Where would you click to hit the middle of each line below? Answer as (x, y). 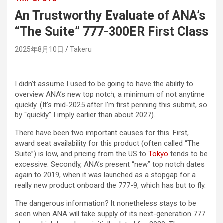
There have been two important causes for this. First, (102, 133)
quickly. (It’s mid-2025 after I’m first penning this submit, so (111, 105)
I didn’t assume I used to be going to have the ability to (104, 84)
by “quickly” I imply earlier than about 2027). (85, 115)
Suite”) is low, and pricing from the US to (82, 154)
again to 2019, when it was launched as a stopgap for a (105, 175)
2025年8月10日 (39, 50)
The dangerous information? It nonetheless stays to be (106, 203)
